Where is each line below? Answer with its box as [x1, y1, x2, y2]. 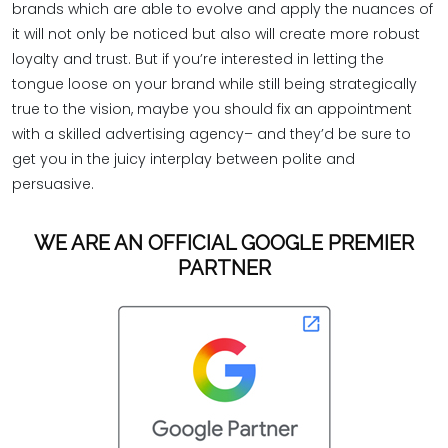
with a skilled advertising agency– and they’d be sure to [12, 124, 411, 144]
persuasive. [12, 174, 94, 194]
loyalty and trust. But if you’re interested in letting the [12, 49, 384, 69]
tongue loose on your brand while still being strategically [12, 74, 417, 94]
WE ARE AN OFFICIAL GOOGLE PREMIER [34, 230, 414, 255]
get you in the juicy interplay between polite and [12, 149, 355, 169]
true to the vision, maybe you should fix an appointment [12, 99, 412, 119]
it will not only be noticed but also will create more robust [12, 24, 420, 44]
